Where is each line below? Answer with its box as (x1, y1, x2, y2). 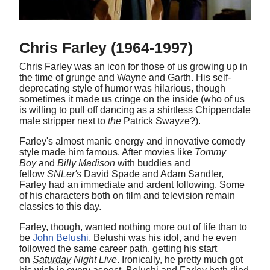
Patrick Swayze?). (124, 115, 201, 126)
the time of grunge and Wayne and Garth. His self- (19, 72, 231, 83)
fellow (19, 168, 47, 179)
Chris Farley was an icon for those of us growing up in (19, 61, 248, 72)
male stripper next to (19, 115, 108, 126)
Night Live (71, 254, 117, 265)
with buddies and (118, 157, 190, 168)
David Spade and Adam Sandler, (84, 168, 224, 179)
